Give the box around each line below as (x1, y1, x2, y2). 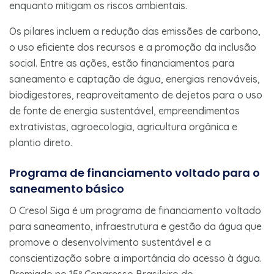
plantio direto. (9, 136, 72, 149)
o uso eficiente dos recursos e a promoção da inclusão (9, 40, 256, 53)
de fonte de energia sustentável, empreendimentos (9, 104, 240, 117)
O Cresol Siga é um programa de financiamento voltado (9, 204, 261, 217)
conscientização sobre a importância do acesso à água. (9, 251, 262, 264)
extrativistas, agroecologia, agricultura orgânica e (9, 120, 237, 133)
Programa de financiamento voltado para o (9, 165, 260, 180)
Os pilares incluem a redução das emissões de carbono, (9, 24, 261, 37)
